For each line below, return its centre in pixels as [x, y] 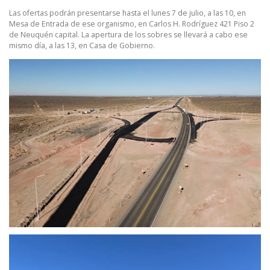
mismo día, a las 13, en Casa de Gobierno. [82, 46]
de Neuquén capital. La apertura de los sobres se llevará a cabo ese [128, 35]
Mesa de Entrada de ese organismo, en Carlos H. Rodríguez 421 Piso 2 [132, 24]
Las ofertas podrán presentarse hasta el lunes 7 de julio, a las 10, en [127, 13]
